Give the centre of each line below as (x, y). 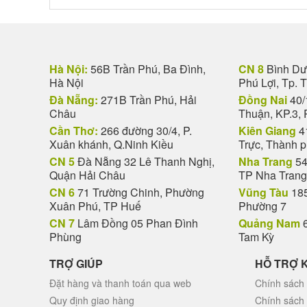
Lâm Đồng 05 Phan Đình (136, 223)
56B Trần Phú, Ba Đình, (147, 69)
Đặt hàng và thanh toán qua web (120, 283)
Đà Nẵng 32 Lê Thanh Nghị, (145, 161)
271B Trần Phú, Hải (147, 100)
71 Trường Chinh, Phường (139, 192)
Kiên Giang (267, 131)
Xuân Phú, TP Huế (95, 206)
